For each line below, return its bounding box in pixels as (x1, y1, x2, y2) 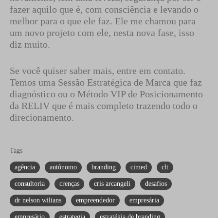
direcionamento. (10, 112, 74, 123)
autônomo (50, 163, 77, 171)
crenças (59, 180, 79, 187)
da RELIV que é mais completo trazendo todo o (10, 100, 198, 111)
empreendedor (76, 197, 115, 204)
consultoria (15, 180, 45, 187)
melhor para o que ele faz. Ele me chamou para (10, 16, 196, 26)
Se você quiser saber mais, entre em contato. (10, 65, 185, 76)
